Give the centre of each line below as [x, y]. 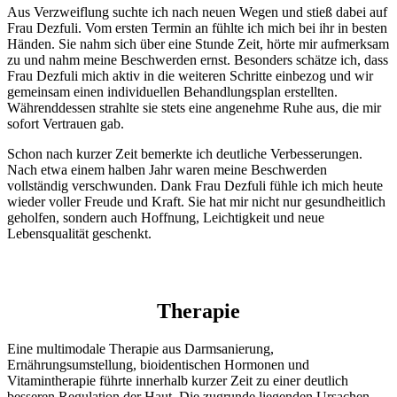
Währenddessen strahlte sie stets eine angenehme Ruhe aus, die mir [194, 107]
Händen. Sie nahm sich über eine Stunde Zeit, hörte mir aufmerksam [198, 43]
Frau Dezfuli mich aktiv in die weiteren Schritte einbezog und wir [190, 75]
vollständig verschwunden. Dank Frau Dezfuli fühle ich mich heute [195, 185]
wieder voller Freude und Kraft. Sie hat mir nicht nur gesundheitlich [196, 201]
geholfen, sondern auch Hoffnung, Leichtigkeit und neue [166, 217]
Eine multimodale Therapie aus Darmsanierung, [140, 349]
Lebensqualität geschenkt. [79, 233]
